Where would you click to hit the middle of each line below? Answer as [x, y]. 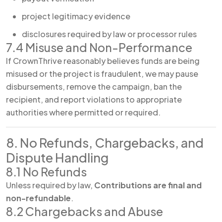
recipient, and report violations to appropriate [94, 99]
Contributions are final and [148, 185]
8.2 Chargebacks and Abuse [84, 211]
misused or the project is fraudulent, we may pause [102, 74]
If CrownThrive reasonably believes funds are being [103, 61]
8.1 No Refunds [46, 172]
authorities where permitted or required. [83, 112]
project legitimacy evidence [76, 16]
